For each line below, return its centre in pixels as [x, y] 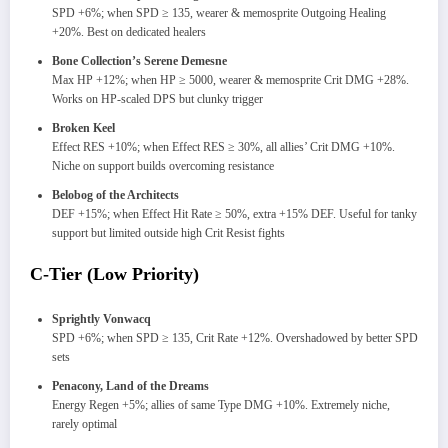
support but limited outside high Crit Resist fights [168, 232]
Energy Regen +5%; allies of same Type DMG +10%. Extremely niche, [221, 405]
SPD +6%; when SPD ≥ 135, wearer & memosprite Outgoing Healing [219, 12]
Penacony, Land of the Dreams [130, 386]
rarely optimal [84, 424]
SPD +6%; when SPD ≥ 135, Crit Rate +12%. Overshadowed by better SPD [235, 338]
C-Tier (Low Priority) [114, 273]
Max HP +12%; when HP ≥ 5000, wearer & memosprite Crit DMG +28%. [230, 79]
